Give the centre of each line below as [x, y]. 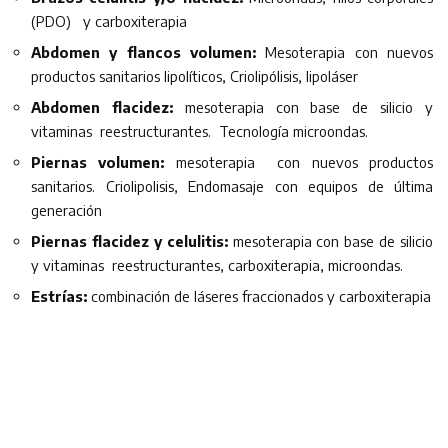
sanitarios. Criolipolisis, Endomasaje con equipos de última [232, 185]
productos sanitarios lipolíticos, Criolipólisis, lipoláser [194, 75]
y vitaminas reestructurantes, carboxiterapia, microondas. [217, 264]
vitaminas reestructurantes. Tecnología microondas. [199, 130]
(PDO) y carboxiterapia [109, 20]
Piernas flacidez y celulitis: [129, 240]
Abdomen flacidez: [102, 106]
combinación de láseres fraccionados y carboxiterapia [259, 295]
